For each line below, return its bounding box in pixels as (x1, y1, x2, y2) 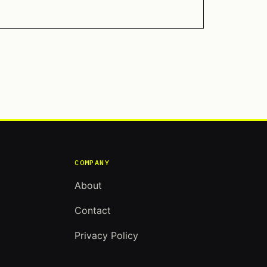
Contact (74, 204, 111, 216)
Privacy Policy (74, 229, 139, 241)
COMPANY (74, 158, 110, 167)
